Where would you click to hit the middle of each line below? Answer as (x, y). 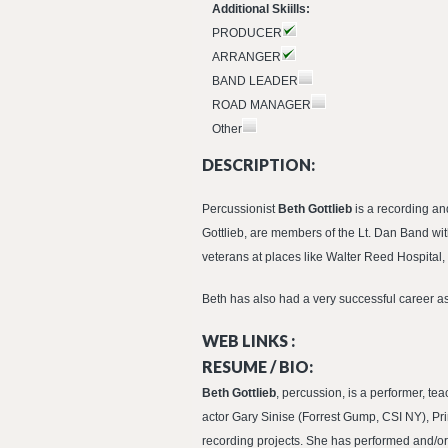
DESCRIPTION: (258, 164)
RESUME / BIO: (257, 366)
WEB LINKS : (248, 340)
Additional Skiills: (261, 9)
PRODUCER (247, 33)
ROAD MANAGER (261, 105)
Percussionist (238, 209)
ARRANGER (246, 57)
